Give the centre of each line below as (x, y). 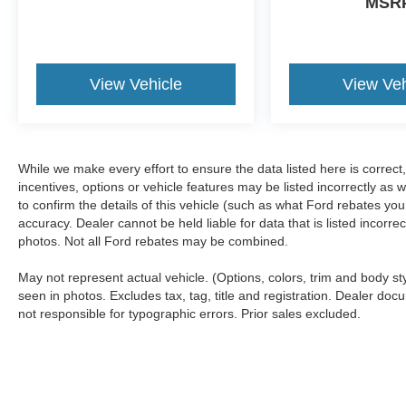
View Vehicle (136, 84)
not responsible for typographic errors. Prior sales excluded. (189, 313)
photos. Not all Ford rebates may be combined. (153, 241)
